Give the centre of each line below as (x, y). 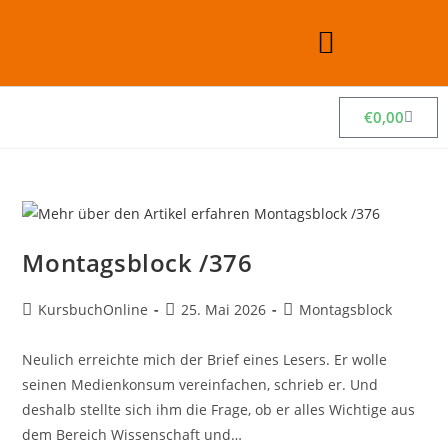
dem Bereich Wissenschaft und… (132, 434)
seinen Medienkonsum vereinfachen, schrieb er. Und (200, 384)
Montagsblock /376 (137, 262)
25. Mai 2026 (224, 309)
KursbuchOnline (93, 309)
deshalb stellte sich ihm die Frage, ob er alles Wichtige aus (219, 409)
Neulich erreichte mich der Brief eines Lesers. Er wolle (205, 359)
